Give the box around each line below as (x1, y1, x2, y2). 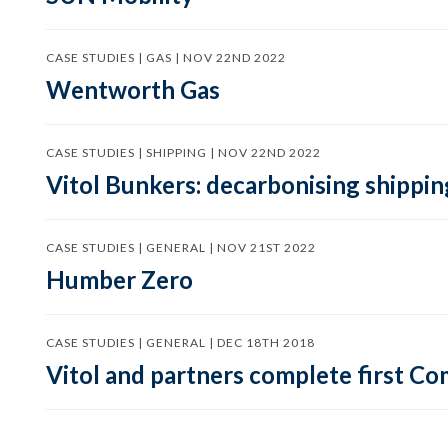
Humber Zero (45, 265, 193, 294)
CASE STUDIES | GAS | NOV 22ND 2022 (45, 50, 286, 65)
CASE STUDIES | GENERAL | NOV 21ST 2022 (45, 240, 316, 255)
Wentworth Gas (45, 75, 220, 104)
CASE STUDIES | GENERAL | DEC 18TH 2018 (45, 335, 315, 350)
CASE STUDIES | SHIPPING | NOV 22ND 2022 (45, 145, 321, 160)
